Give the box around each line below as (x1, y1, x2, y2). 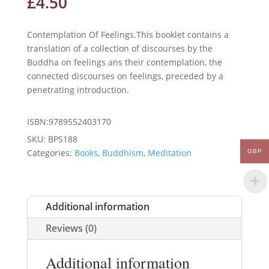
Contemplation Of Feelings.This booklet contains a (26, 28, 229, 40)
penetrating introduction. (26, 83, 129, 95)
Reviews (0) (45, 221, 97, 235)
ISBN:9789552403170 (26, 115, 111, 127)
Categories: (26, 147, 74, 159)
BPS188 (47, 133, 77, 145)
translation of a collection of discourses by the (26, 42, 213, 54)
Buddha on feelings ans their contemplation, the (26, 56, 222, 68)
